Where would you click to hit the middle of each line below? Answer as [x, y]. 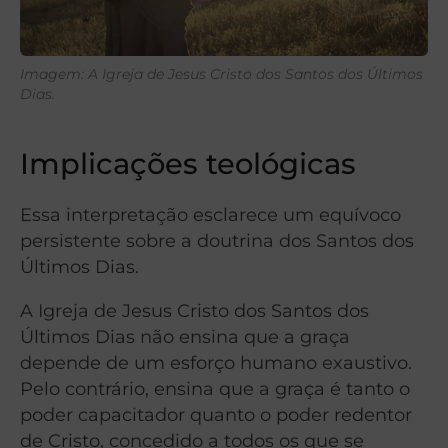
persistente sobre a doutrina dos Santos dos [217, 241]
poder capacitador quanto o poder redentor [216, 415]
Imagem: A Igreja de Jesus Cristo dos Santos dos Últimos [221, 74]
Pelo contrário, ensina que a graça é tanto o [215, 389]
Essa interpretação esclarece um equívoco [210, 215]
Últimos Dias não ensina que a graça [185, 337]
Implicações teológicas [188, 164]
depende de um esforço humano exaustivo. [216, 363]
